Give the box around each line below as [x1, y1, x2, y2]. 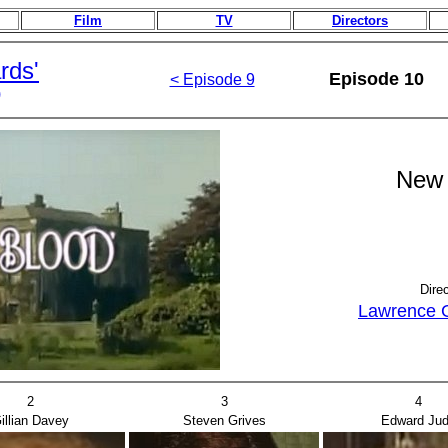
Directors [332, 13, 388, 28]
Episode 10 [328, 69, 424, 89]
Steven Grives [182, 413, 266, 428]
